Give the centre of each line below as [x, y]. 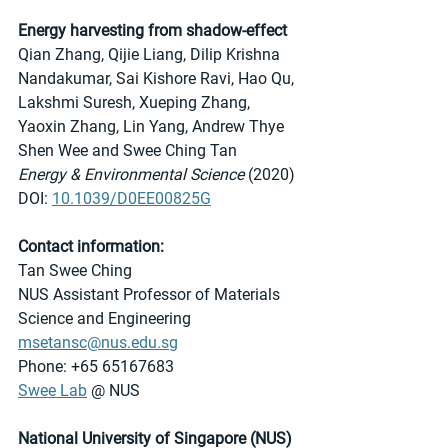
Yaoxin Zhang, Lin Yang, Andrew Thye [153, 126]
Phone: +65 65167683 [96, 366]
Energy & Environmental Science [131, 174]
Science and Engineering [104, 318]
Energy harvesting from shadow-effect [152, 30]
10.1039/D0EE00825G [131, 198]
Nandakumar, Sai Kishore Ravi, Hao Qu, [158, 78]
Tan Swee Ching [75, 270]
